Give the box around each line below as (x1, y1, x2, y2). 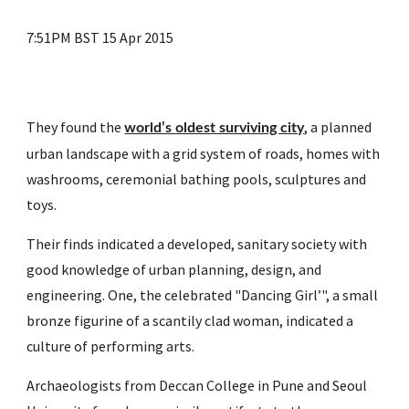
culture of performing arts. (26, 337, 195, 355)
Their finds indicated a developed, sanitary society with (26, 235, 368, 253)
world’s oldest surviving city (124, 121, 305, 135)
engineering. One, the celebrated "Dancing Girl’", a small (26, 286, 379, 304)
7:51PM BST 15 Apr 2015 (26, 28, 174, 47)
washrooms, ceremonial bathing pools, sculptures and (26, 170, 367, 188)
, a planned (304, 118, 372, 136)
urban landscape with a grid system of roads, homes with (26, 144, 381, 163)
